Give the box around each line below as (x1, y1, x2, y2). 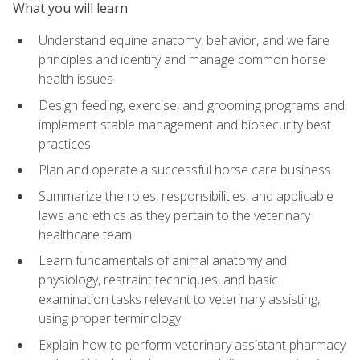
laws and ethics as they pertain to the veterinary (39, 206, 310, 224)
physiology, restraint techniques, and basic (39, 271, 278, 289)
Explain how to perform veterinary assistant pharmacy (39, 335, 346, 354)
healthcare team (39, 225, 132, 243)
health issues (39, 69, 113, 88)
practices (39, 134, 91, 153)
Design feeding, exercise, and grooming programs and (39, 96, 345, 114)
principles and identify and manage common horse (39, 50, 325, 68)
